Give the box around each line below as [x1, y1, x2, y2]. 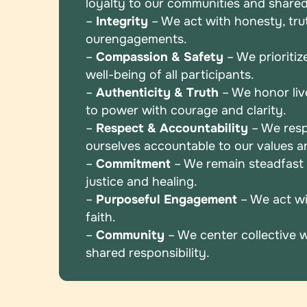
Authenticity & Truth [96, 85, 219, 101]
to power [86, 103, 143, 119]
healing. [152, 174, 198, 190]
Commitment [96, 156, 171, 172]
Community [96, 228, 165, 243]
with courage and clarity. [142, 103, 287, 119]
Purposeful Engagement [96, 192, 238, 208]
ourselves [86, 138, 145, 154]
